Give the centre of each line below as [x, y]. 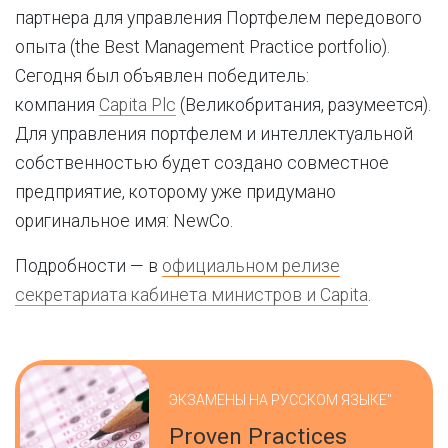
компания [57, 105]
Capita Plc [137, 105]
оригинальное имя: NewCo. [124, 221]
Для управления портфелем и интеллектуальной [214, 134]
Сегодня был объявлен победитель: [162, 76]
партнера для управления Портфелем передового [218, 18]
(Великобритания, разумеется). [303, 105]
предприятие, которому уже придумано [175, 192]
